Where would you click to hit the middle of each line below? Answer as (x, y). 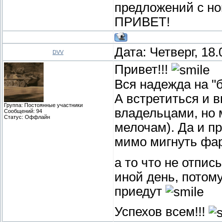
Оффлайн (37, 117)
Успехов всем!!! (162, 211)
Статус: (14, 117)
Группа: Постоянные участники (43, 105)
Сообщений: (20, 111)
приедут (140, 191)
